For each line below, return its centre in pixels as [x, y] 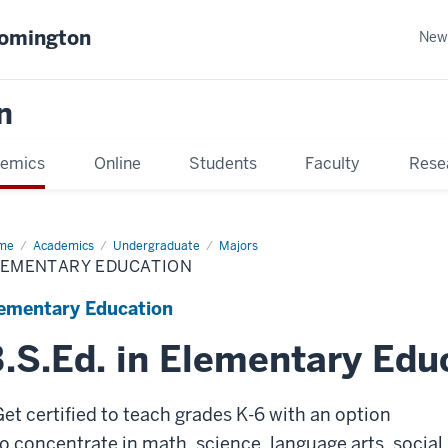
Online [117, 163]
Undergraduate [156, 245]
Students [222, 163]
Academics [63, 245]
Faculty [333, 163]
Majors [238, 245]
